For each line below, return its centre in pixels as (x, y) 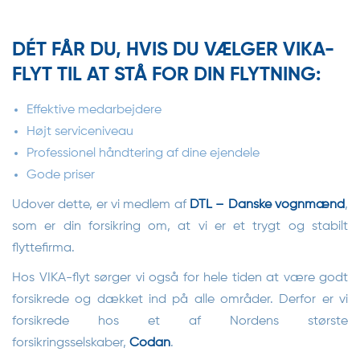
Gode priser (61, 175)
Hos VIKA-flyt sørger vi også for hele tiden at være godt (180, 278)
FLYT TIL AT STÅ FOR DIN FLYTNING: (166, 75)
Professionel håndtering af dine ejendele (143, 153)
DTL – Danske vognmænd (267, 205)
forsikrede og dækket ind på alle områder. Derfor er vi (180, 300)
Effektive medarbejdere (94, 110)
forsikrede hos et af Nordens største (180, 321)
